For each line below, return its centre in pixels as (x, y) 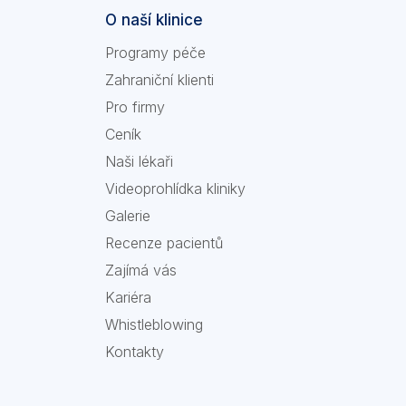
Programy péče (155, 53)
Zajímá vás (141, 270)
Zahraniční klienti (159, 80)
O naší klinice (154, 20)
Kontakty (135, 352)
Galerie (128, 216)
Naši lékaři (139, 161)
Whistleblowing (154, 324)
